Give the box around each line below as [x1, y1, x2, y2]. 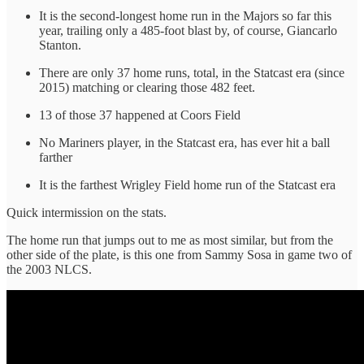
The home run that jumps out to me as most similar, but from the [6, 232, 333, 247]
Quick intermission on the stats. [6, 205, 167, 219]
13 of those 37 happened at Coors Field [39, 107, 240, 122]
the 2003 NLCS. [6, 262, 92, 276]
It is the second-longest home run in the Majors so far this [39, 8, 331, 23]
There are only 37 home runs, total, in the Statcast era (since [39, 65, 344, 80]
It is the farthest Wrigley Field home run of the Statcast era [39, 177, 336, 192]
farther [39, 149, 72, 164]
